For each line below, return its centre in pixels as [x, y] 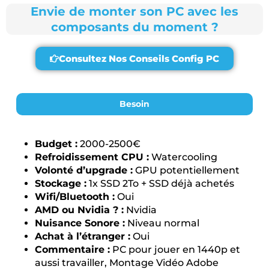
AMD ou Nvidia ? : [79, 210]
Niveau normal [162, 223]
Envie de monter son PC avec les [134, 12]
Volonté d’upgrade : [84, 170]
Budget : [56, 144]
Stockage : [61, 183]
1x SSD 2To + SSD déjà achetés [160, 183]
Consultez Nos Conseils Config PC [139, 59]
